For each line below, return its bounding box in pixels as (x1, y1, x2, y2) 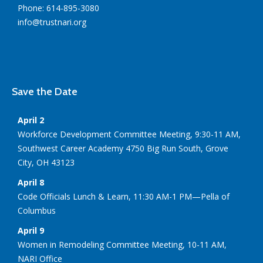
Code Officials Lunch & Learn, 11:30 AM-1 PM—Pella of (18, 191, 230, 203)
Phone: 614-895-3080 (18, 2, 99, 14)
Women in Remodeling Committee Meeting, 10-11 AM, (18, 239, 227, 251)
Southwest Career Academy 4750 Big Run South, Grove (18, 143, 228, 154)
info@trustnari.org (18, 16, 86, 28)
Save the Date (12, 85, 77, 99)
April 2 (18, 114, 44, 126)
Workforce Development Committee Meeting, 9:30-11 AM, (18, 129, 241, 140)
